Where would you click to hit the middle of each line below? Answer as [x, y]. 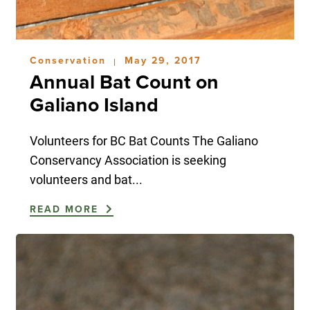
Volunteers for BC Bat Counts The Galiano [144, 140]
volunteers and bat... [86, 179]
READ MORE [66, 209]
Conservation [70, 60]
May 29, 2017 [163, 60]
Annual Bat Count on [124, 82]
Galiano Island [94, 105]
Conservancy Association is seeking [128, 159]
